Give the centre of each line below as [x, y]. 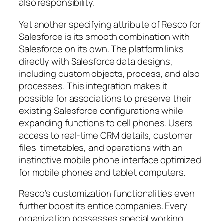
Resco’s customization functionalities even [107, 194]
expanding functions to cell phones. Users [106, 123]
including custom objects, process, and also [109, 73]
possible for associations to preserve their [105, 98]
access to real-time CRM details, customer [106, 135]
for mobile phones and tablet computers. [102, 172]
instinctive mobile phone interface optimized [110, 160]
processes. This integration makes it [93, 86]
